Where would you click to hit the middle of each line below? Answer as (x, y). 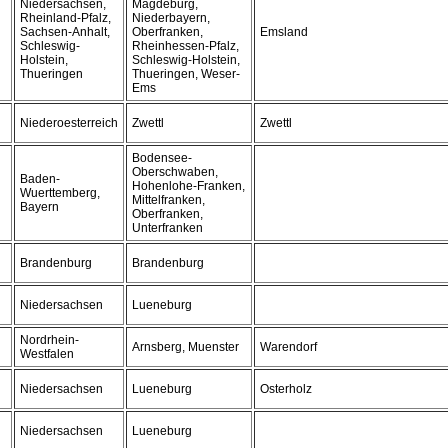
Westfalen (47, 354)
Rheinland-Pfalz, (65, 18)
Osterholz (286, 389)
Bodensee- (162, 158)
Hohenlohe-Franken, (188, 186)
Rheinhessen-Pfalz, (185, 46)
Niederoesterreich (69, 123)
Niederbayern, (171, 18)
